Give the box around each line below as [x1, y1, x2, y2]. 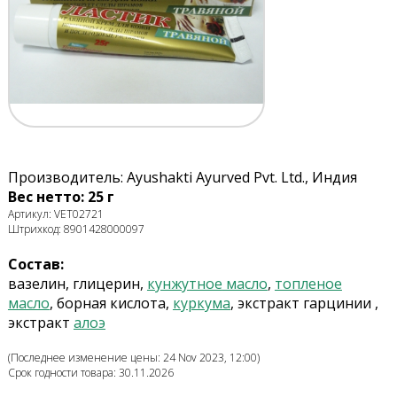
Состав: [7, 254, 64, 275]
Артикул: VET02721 [7, 206, 104, 222]
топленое [274, 274, 342, 294]
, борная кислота [49, 293, 166, 314]
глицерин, [72, 274, 147, 294]
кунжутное [146, 274, 222, 294]
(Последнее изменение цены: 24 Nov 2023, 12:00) [7, 350, 260, 366]
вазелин [7, 274, 66, 294]
